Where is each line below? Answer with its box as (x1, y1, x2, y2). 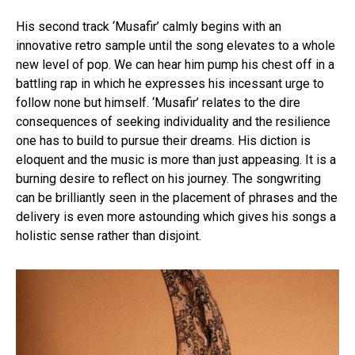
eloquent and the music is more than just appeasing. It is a (16, 152, 336, 167)
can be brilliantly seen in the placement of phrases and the (16, 190, 338, 205)
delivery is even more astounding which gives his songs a (16, 209, 336, 224)
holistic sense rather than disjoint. (16, 228, 204, 243)
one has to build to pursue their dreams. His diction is (16, 133, 311, 148)
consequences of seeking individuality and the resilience (16, 114, 330, 129)
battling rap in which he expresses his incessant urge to (16, 76, 324, 91)
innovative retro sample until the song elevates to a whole (16, 38, 335, 53)
